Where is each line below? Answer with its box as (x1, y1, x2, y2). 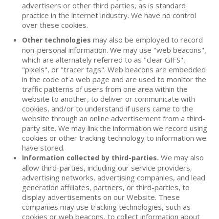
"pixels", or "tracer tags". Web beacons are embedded (22, 65, 206, 74)
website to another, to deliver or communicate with (22, 94, 195, 104)
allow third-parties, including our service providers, (22, 163, 192, 173)
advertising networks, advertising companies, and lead (22, 173, 205, 182)
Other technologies (22, 35, 91, 44)
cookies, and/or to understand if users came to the (22, 104, 193, 113)
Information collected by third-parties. (22, 153, 159, 162)
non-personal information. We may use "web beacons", (22, 45, 206, 55)
